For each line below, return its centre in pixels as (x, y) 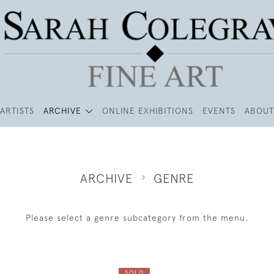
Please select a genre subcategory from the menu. (137, 218)
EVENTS (219, 111)
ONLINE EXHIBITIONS (147, 111)
